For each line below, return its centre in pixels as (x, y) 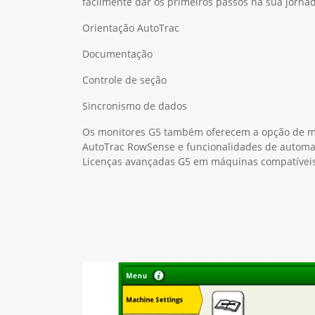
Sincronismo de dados (135, 105)
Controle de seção (124, 79)
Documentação (117, 53)
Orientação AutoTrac (131, 27)
